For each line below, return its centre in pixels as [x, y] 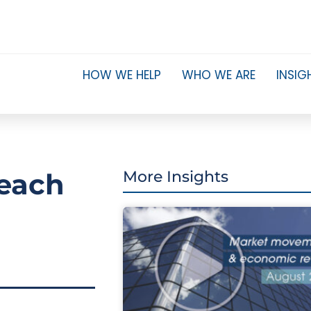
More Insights [175, 177]
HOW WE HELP [121, 75]
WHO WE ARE [218, 75]
